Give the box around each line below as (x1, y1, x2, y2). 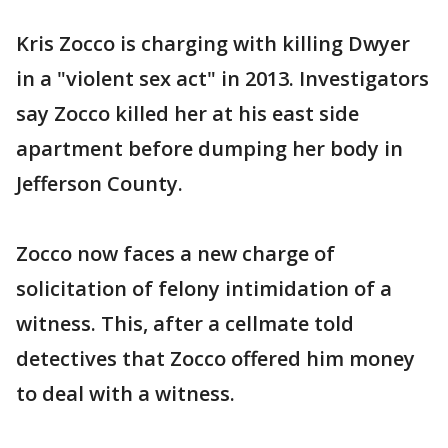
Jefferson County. (16, 170, 183, 197)
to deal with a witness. (16, 380, 235, 407)
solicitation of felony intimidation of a (16, 275, 392, 302)
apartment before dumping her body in (16, 135, 403, 162)
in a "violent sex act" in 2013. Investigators (16, 65, 429, 92)
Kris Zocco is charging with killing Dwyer (16, 30, 410, 57)
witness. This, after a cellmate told (16, 310, 354, 337)
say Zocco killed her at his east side (16, 100, 359, 127)
